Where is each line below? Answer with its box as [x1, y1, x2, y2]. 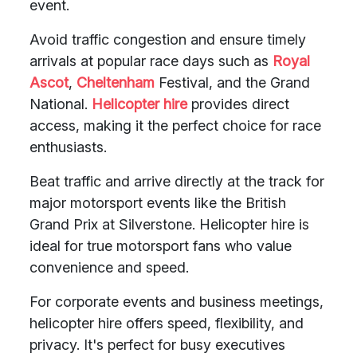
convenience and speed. [29, 259, 189, 276]
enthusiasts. [29, 139, 107, 155]
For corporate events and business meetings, [29, 293, 324, 310]
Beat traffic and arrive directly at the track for [29, 173, 324, 190]
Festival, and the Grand [155, 74, 310, 91]
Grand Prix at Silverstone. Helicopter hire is [29, 216, 309, 233]
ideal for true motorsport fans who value [29, 237, 292, 254]
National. [29, 96, 92, 112]
